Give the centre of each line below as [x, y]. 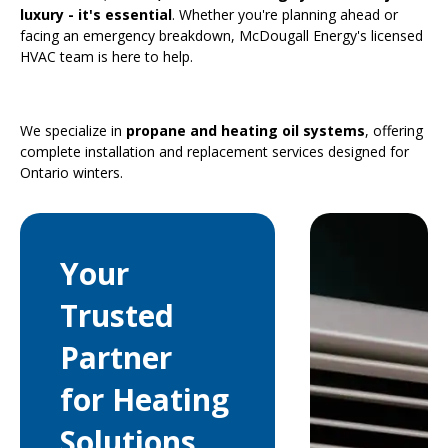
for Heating [144, 399]
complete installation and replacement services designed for [214, 151]
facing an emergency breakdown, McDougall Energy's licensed [221, 35]
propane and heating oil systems [245, 130]
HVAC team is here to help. [106, 56]
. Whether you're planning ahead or [285, 14]
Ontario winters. [71, 172]
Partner [116, 357]
